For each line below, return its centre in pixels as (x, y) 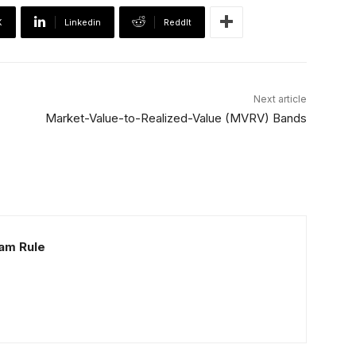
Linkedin (83, 22)
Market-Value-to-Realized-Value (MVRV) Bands (176, 118)
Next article (280, 99)
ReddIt (178, 22)
